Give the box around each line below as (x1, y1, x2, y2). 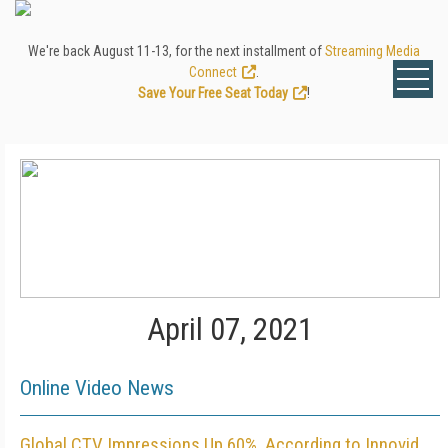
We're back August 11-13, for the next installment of (28, 43, 325, 59)
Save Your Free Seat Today (138, 85, 288, 101)
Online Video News (20, 376, 174, 400)
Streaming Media (325, 43, 420, 59)
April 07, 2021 (147, 311, 313, 348)
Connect (189, 64, 237, 80)
